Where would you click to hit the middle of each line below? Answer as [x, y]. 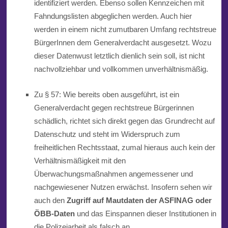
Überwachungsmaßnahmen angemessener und [114, 174]
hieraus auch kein [173, 148]
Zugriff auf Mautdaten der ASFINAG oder [139, 201]
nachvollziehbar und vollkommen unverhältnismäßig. [121, 69]
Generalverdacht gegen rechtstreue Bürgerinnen [114, 108]
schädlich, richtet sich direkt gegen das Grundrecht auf [124, 121]
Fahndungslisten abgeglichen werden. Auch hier [113, 16]
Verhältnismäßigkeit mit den [80, 161]
